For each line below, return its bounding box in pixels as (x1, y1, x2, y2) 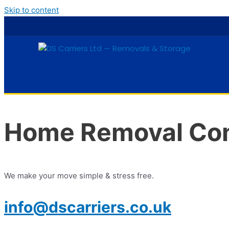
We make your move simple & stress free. (4, 170, 154, 180)
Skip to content (4, 5, 59, 15)
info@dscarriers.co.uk (4, 197, 171, 216)
